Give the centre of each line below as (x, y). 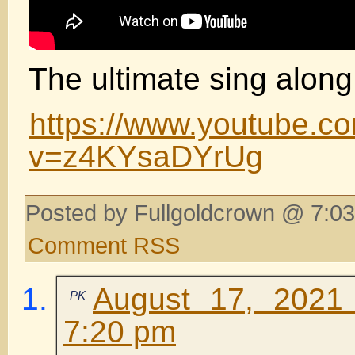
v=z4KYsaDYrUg (146, 156)
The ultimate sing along (191, 78)
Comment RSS (104, 245)
